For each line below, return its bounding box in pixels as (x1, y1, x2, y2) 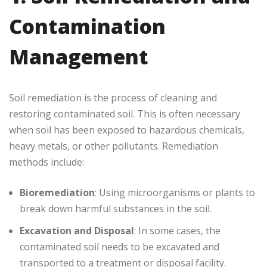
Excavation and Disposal (20, 224, 134, 238)
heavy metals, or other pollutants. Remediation (9, 139, 218, 153)
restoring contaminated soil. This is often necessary (9, 107, 240, 121)
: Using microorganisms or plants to (95, 186, 255, 200)
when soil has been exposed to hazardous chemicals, (9, 123, 244, 137)
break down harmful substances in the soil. (20, 202, 212, 216)
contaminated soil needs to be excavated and (20, 240, 219, 254)
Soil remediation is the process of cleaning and (9, 91, 217, 105)
